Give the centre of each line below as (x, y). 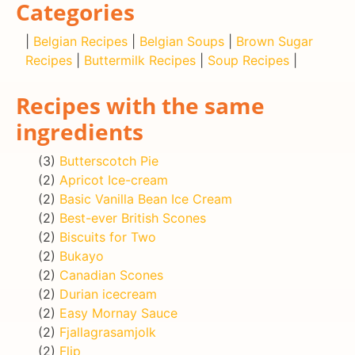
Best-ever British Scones (133, 218)
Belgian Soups (182, 41)
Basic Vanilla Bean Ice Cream (146, 198)
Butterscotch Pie (109, 160)
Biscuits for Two (108, 237)
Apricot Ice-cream (114, 179)
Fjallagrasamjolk (108, 332)
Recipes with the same (140, 105)
